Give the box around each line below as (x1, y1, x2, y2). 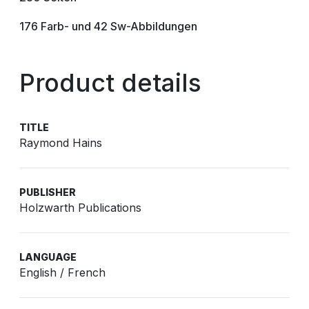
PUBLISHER (19, 186, 76, 198)
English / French (19, 266, 106, 279)
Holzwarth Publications (19, 201, 141, 215)
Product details (19, 68, 201, 98)
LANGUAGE (19, 251, 77, 263)
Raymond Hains (19, 136, 102, 150)
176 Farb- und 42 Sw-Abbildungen (19, 19, 197, 33)
